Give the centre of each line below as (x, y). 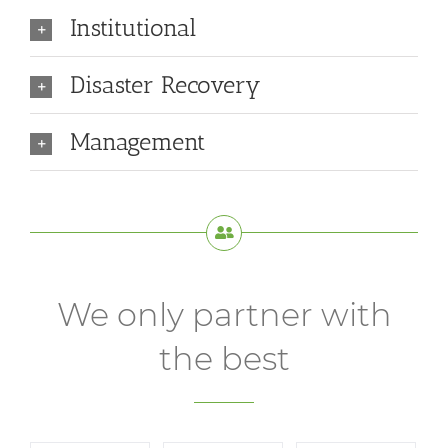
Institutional (133, 28)
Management (137, 142)
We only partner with (224, 315)
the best (224, 359)
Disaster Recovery (165, 85)
